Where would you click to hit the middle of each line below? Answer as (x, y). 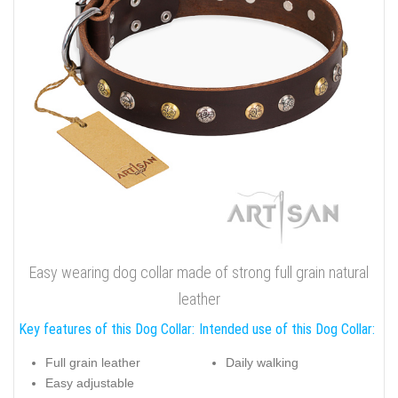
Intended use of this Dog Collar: (287, 329)
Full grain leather (93, 363)
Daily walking (262, 363)
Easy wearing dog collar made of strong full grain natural (199, 272)
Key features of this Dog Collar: (107, 329)
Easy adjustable (90, 383)
